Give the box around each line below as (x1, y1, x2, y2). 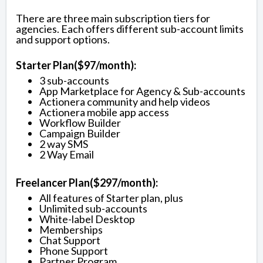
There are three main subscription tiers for (16, 11, 210, 25)
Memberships (39, 222, 103, 236)
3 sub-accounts (39, 73, 109, 87)
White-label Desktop (39, 212, 135, 225)
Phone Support (39, 244, 108, 257)
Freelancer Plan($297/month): (16, 176, 158, 189)
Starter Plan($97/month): (16, 58, 136, 72)
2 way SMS (39, 137, 88, 150)
